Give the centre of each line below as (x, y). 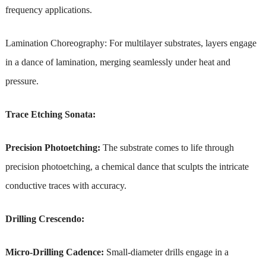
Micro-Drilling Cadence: (54, 252)
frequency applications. (48, 9)
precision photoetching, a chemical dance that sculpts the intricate (127, 166)
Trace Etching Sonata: (50, 114)
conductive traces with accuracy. (66, 185)
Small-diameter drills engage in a (166, 252)
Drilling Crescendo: (45, 218)
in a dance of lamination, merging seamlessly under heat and (118, 62)
